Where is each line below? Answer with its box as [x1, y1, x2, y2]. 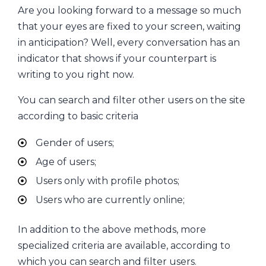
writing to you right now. [18, 68, 134, 80]
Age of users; [36, 156, 96, 167]
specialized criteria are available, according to [18, 239, 230, 251]
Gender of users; [36, 137, 114, 148]
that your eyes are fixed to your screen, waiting [18, 20, 241, 32]
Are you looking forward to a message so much [18, 4, 241, 16]
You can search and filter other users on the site [18, 94, 245, 106]
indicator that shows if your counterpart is [18, 52, 216, 64]
